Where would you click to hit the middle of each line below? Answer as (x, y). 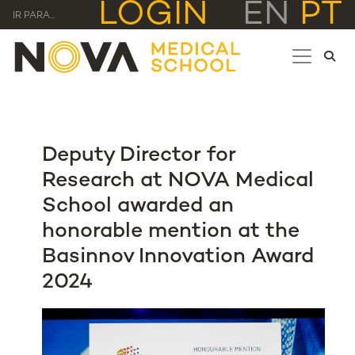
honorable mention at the (171, 232)
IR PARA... (34, 16)
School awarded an (138, 207)
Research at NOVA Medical (178, 181)
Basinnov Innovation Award (178, 258)
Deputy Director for (139, 156)
